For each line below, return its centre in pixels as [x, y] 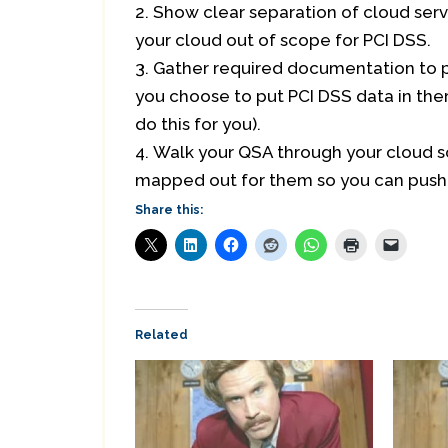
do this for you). [198, 124]
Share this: [169, 210]
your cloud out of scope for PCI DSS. [283, 40]
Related [161, 335]
